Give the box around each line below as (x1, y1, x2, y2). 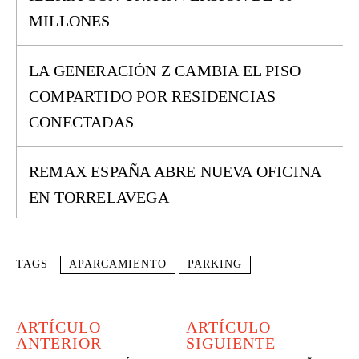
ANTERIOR (16, 334, 102, 352)
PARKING (188, 258, 242, 270)
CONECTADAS (29, 113, 134, 131)
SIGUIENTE (186, 334, 276, 352)
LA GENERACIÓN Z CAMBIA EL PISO (29, 62, 301, 79)
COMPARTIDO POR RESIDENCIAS (29, 87, 276, 105)
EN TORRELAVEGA (29, 188, 169, 206)
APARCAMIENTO (69, 258, 167, 270)
